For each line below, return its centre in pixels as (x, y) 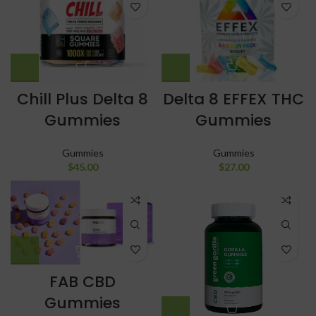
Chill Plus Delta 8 (83, 99)
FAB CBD (83, 281)
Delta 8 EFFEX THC (233, 99)
